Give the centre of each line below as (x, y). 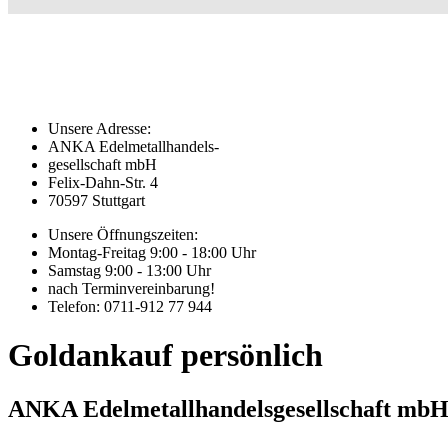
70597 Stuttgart (96, 200)
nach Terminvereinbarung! (131, 288)
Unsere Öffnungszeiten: (123, 234)
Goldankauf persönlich (165, 355)
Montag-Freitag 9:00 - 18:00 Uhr (152, 252)
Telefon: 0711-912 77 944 (130, 306)
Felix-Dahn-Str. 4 (103, 182)
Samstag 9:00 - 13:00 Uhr (129, 270)
